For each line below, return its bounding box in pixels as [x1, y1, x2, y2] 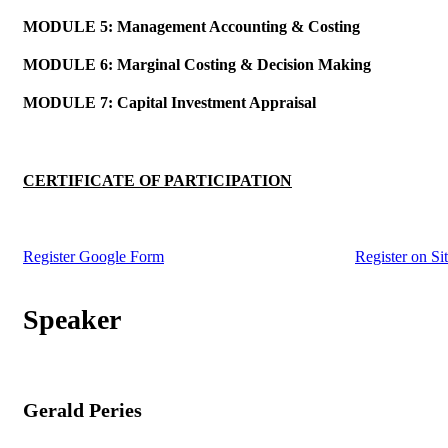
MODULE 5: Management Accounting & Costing [23, 18, 360, 36]
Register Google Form [23, 248, 164, 266]
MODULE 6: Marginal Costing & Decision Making [23, 56, 371, 74]
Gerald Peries [23, 398, 142, 421]
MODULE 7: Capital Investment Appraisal [23, 94, 316, 112]
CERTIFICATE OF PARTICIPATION [23, 172, 292, 190]
